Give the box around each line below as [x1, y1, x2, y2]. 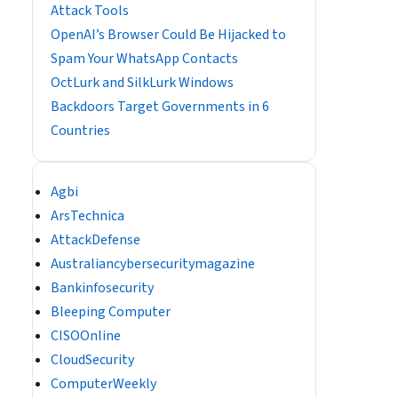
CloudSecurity [51, 350, 134, 370]
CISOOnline [51, 326, 121, 346]
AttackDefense [51, 230, 140, 250]
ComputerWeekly [51, 374, 156, 394]
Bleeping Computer [51, 302, 171, 322]
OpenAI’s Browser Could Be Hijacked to [51, 25, 286, 44]
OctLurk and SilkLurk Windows [51, 73, 234, 92]
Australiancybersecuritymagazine [51, 254, 255, 274]
